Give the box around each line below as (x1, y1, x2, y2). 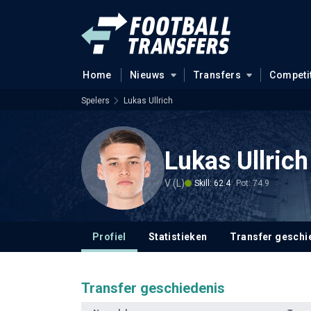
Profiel (92, 231, 126, 242)
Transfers (193, 69, 242, 81)
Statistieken (148, 231, 208, 242)
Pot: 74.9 (236, 178, 269, 188)
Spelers (81, 96, 110, 106)
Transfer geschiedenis (81, 280, 225, 296)
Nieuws (129, 69, 165, 81)
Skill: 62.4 (194, 178, 230, 188)
